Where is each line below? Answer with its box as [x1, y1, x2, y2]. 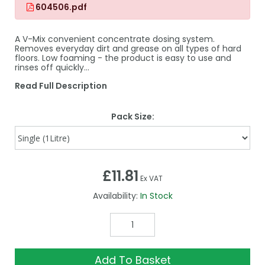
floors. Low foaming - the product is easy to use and [15, 51, 231, 64]
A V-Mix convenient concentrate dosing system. [15, 33, 215, 45]
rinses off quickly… [15, 61, 89, 73]
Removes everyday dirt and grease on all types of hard [15, 42, 241, 54]
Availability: [92, 190, 138, 202]
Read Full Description [15, 79, 107, 92]
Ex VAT [140, 173, 163, 184]
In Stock [140, 190, 173, 202]
